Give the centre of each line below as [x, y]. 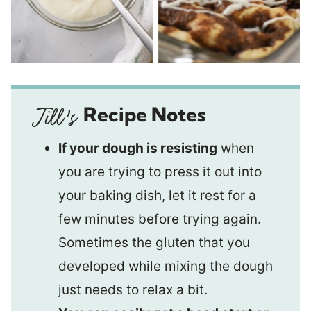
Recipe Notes [144, 115]
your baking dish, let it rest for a [157, 195]
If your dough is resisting [138, 148]
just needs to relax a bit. [133, 289]
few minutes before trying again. [160, 219]
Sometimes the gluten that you [154, 242]
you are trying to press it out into [160, 171]
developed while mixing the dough [166, 266]
